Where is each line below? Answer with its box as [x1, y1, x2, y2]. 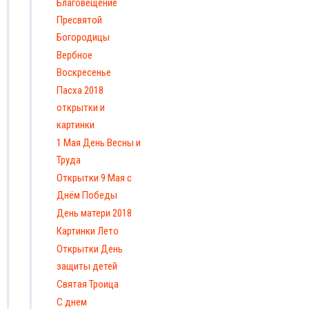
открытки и [57, 101, 105, 114]
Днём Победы [57, 188, 117, 201]
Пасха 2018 [57, 83, 103, 97]
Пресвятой [57, 13, 102, 26]
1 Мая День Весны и [57, 136, 141, 149]
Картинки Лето [57, 224, 119, 237]
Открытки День [57, 242, 123, 255]
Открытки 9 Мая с [57, 171, 132, 184]
